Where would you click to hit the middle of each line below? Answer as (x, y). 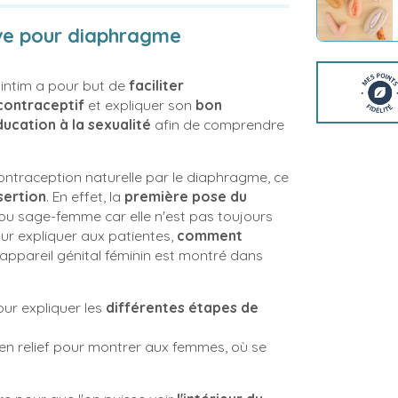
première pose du (186, 196)
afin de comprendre (218, 124)
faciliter (156, 85)
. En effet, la (85, 196)
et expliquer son (140, 105)
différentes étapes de (182, 307)
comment (210, 235)
